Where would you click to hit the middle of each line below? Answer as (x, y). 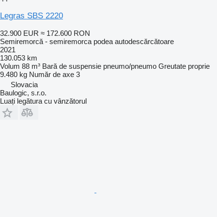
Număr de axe (52, 74)
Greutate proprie (184, 66)
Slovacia (24, 84)
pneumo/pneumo (130, 66)
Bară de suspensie (72, 66)
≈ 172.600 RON (65, 33)
